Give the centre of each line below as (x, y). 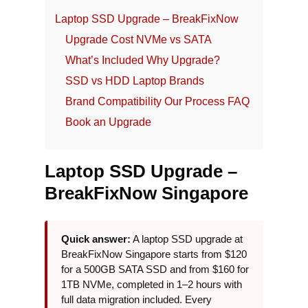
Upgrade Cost (99, 40)
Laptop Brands (168, 81)
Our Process (195, 101)
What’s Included (104, 60)
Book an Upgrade (108, 122)
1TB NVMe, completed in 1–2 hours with (152, 284)
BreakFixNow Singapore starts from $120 (154, 254)
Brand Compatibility (113, 101)
